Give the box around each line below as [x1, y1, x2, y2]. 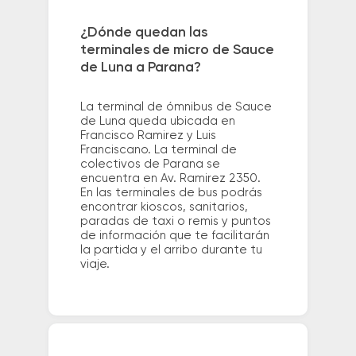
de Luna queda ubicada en [79, 114, 235, 127]
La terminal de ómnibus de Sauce [79, 100, 272, 113]
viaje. [79, 257, 110, 270]
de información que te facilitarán [79, 229, 269, 242]
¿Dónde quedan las [79, 25, 207, 40]
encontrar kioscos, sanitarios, [79, 200, 248, 213]
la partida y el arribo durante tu [79, 243, 262, 256]
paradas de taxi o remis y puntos [79, 215, 271, 227]
